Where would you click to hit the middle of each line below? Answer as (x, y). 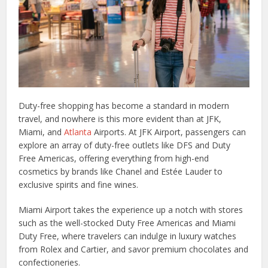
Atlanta (78, 132)
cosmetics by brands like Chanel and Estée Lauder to (121, 172)
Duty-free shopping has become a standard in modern (124, 106)
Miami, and (42, 132)
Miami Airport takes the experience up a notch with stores (131, 210)
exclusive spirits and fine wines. (79, 185)
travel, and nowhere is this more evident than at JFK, (120, 119)
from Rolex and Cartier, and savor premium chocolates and (134, 249)
